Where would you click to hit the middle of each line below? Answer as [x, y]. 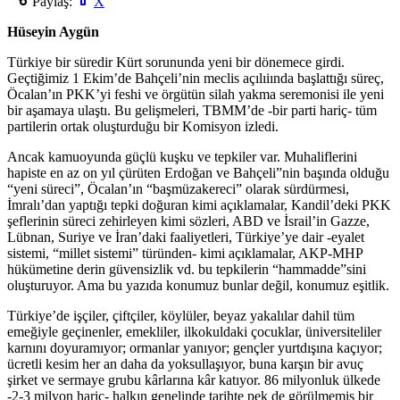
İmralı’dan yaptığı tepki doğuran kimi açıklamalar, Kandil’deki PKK [199, 204]
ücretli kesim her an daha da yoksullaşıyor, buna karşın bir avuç [185, 363]
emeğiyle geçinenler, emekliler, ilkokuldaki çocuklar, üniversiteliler [194, 331]
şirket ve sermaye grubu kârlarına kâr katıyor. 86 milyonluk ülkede [194, 379]
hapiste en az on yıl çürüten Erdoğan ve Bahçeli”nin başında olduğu [198, 172]
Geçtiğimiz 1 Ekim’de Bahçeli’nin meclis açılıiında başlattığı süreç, [196, 78]
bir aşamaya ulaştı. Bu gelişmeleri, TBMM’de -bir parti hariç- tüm [192, 110]
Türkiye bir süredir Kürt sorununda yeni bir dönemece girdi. [176, 62]
